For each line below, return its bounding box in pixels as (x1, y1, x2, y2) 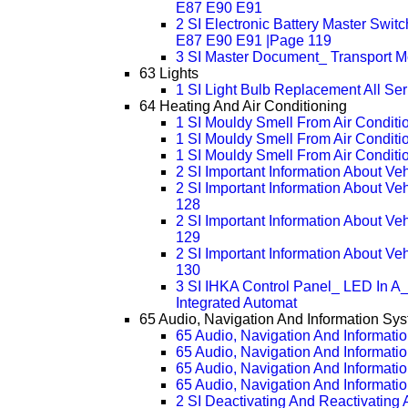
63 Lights (138, 66, 199, 82)
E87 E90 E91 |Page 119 (175, 33, 331, 49)
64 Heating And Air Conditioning (138, 98, 347, 115)
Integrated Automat (175, 295, 297, 311)
